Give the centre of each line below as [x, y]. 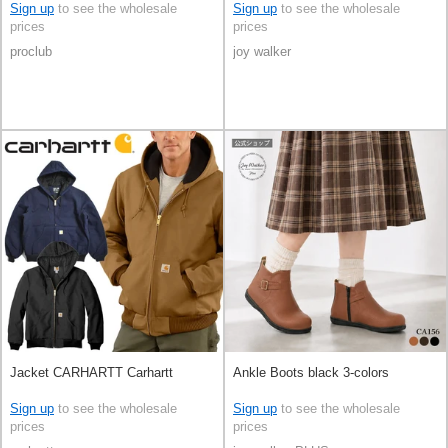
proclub [31, 51]
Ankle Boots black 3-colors [311, 372]
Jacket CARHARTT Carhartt [91, 372]
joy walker [262, 51]
